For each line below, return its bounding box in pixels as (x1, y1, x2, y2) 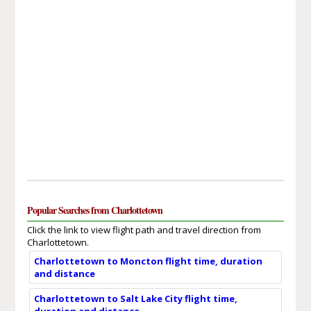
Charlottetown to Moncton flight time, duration (33, 254, 262, 267)
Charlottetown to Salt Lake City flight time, (33, 292, 237, 305)
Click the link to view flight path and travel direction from (26, 223, 261, 236)
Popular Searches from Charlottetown (26, 202, 162, 217)
